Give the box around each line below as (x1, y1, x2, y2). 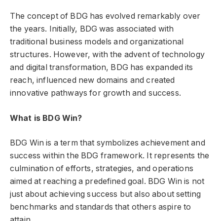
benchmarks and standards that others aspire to (10, 202, 191, 212)
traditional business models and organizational (10, 37, 184, 47)
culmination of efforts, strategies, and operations (10, 164, 193, 174)
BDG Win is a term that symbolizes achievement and (10, 138, 205, 148)
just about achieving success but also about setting (10, 189, 201, 199)
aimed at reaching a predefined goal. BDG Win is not (10, 177, 205, 186)
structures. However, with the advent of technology (10, 50, 205, 60)
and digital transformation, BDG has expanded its (10, 63, 193, 73)
